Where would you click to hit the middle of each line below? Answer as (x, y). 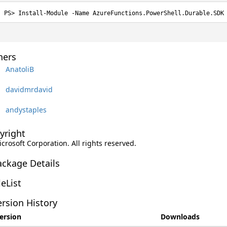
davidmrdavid (29, 89)
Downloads (180, 217)
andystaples (26, 109)
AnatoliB (20, 69)
